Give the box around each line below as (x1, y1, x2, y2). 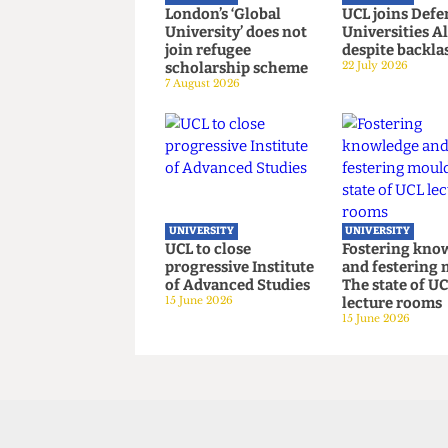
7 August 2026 (176, 201, 256, 216)
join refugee (176, 163, 268, 183)
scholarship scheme (176, 182, 329, 202)
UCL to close (176, 375, 268, 395)
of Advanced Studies (176, 414, 331, 434)
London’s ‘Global (176, 124, 300, 145)
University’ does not (176, 144, 328, 164)
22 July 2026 (364, 182, 435, 197)
